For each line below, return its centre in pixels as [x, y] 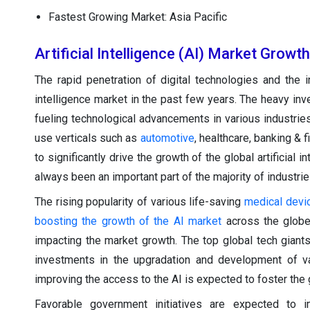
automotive [167, 138]
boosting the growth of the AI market [128, 221]
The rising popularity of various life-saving [140, 201]
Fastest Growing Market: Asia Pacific [138, 17]
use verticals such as [88, 138]
